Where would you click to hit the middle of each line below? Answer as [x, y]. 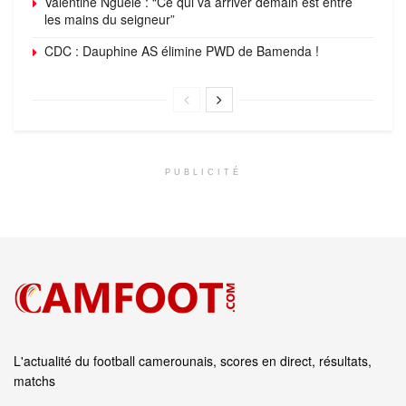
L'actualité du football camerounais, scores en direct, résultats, [193, 360]
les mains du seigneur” [110, 19]
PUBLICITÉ [203, 172]
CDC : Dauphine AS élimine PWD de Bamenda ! [182, 50]
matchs [34, 380]
